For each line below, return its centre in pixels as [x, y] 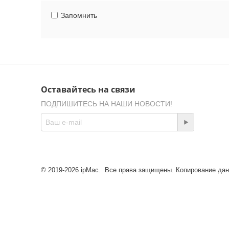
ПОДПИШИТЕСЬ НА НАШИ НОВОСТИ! [107, 104]
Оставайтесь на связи [88, 89]
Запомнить [79, 15]
